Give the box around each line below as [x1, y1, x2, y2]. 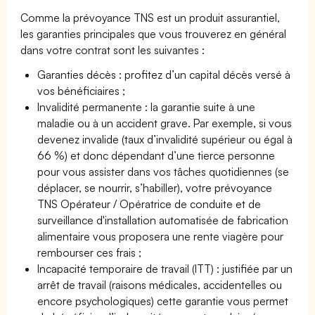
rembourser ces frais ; [37, 245, 142, 259]
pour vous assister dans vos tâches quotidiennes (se [37, 164, 290, 179]
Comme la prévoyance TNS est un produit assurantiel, [20, 10, 281, 25]
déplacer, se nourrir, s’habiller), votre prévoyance [37, 180, 273, 195]
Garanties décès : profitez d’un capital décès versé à [37, 67, 291, 82]
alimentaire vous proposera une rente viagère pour [37, 229, 284, 243]
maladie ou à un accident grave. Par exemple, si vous [37, 115, 292, 130]
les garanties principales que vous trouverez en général [20, 26, 287, 41]
